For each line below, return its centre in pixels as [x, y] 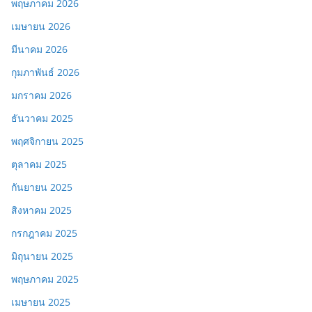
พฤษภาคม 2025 [45, 279]
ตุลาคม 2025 [39, 164]
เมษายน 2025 [41, 302]
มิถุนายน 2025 [42, 256]
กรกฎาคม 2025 [44, 233]
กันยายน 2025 [42, 187]
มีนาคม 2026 [39, 49]
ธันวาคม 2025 [42, 118]
